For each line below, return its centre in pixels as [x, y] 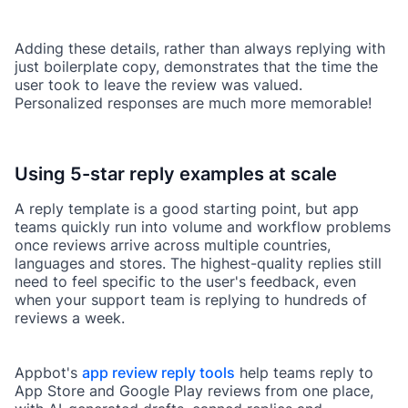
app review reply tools [158, 373]
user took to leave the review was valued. [158, 85]
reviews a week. [70, 318]
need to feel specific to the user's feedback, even [185, 282]
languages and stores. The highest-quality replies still [198, 264]
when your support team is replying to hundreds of [191, 300]
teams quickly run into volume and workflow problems [203, 227]
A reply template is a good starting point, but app [187, 209]
